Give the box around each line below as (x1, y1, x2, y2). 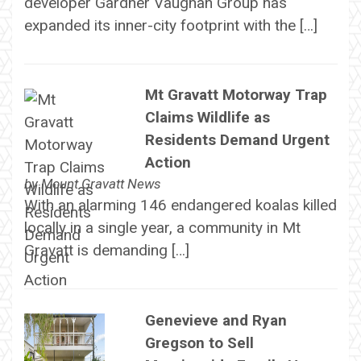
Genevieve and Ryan (144, 310, 287, 330)
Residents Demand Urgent (144, 131, 330, 150)
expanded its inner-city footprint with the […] (23, 15, 317, 35)
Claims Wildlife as (144, 108, 270, 127)
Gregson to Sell (144, 333, 254, 352)
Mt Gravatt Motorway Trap (144, 85, 327, 105)
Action (144, 153, 191, 172)
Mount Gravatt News (40, 176, 161, 193)
